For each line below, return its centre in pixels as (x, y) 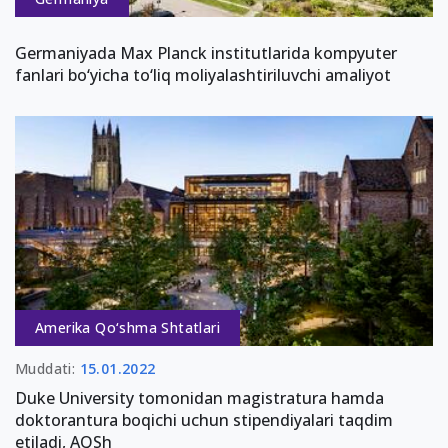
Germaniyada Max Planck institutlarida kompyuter (206, 53)
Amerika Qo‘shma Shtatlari (127, 327)
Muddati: (47, 368)
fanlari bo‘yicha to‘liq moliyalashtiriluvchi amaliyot (203, 75)
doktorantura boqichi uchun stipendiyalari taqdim (204, 419)
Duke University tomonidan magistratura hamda (199, 397)
